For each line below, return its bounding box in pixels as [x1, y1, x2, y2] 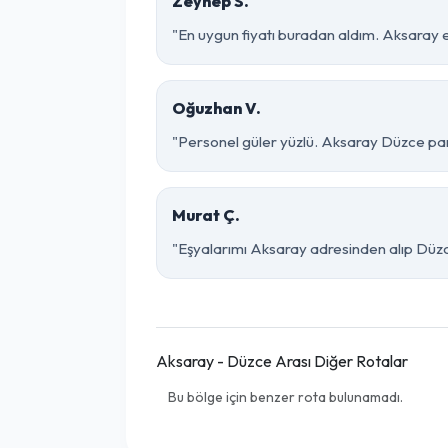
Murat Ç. [172, 205, 240, 225]
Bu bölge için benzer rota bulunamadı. [168, 388, 403, 406]
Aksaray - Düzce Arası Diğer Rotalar [156, 351, 408, 371]
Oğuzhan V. [172, 98, 261, 118]
